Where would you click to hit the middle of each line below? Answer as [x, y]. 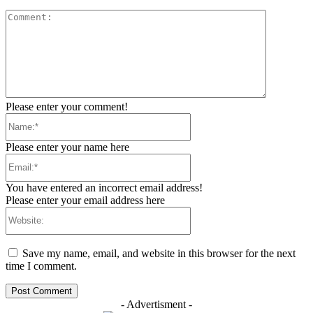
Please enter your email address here [85, 200]
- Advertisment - [156, 304]
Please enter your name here [67, 147]
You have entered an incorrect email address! [104, 187]
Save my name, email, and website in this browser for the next [159, 253]
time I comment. [41, 265]
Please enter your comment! [67, 106]
